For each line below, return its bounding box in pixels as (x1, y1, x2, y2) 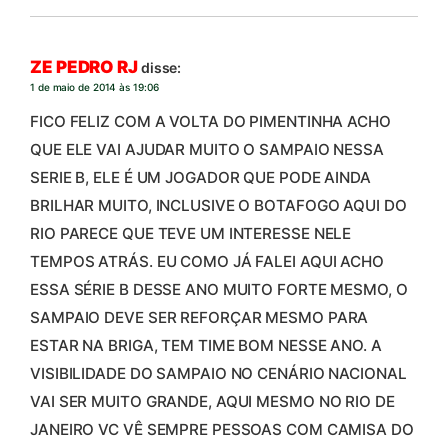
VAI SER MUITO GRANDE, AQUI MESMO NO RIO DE (30, 391, 395, 411)
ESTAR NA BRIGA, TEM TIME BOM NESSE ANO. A (30, 335, 382, 355)
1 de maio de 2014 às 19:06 (30, 81, 159, 94)
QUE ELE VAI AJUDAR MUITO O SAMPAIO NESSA (30, 139, 384, 159)
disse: (140, 59, 182, 77)
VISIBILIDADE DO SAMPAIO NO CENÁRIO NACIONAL (30, 363, 407, 383)
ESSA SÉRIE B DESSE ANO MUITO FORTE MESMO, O (30, 279, 408, 299)
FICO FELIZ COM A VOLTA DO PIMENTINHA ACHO (30, 111, 391, 131)
